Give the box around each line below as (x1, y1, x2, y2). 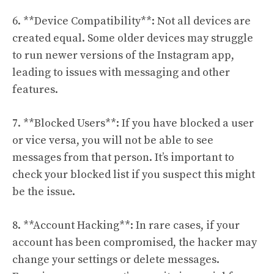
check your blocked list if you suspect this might (12, 168, 255, 182)
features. (12, 83, 58, 97)
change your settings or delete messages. (12, 253, 220, 267)
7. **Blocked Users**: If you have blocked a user (12, 116, 254, 130)
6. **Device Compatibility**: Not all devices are (12, 14, 251, 28)
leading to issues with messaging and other (12, 65, 230, 80)
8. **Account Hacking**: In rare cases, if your (12, 218, 240, 232)
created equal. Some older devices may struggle (12, 31, 253, 45)
